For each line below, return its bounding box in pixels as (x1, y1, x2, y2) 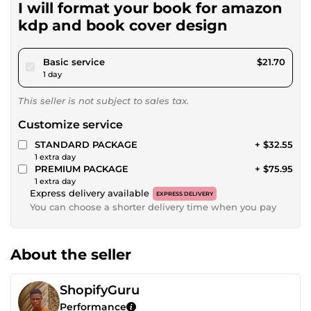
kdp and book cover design (18, 16, 228, 34)
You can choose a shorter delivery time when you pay (30, 201, 276, 212)
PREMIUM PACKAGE (35, 162, 128, 174)
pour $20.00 (104, 55, 160, 67)
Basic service (43, 56, 105, 67)
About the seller (10, 245, 131, 263)
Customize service (18, 117, 123, 131)
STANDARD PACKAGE (35, 138, 137, 150)
